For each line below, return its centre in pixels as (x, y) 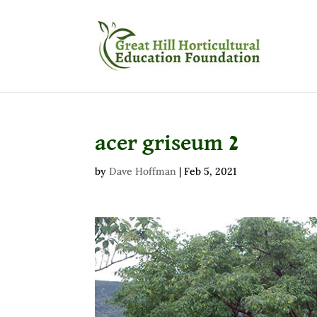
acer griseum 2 (167, 144)
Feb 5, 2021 (211, 171)
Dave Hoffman (143, 171)
